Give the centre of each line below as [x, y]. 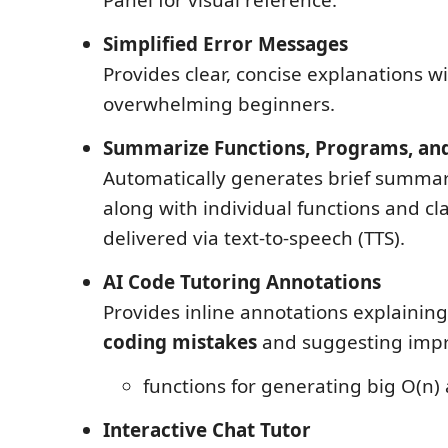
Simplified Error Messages [225, 43]
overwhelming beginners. [219, 103]
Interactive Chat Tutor [207, 429]
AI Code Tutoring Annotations [242, 281]
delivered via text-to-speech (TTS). [254, 237]
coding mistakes [180, 341]
